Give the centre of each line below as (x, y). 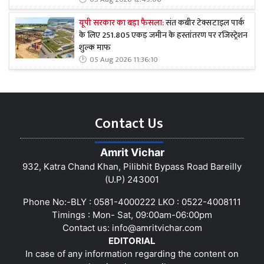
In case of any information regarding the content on (132, 254)
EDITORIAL (132, 241)
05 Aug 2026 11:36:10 (124, 60)
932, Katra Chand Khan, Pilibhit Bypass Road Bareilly (132, 167)
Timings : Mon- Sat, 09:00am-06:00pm (132, 215)
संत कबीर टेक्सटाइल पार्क (204, 23)
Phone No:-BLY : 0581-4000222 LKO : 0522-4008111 (132, 202)
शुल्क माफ (95, 47)
